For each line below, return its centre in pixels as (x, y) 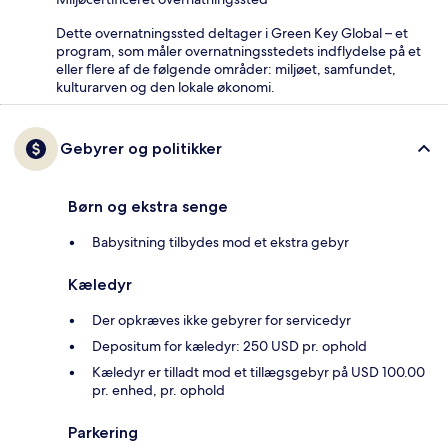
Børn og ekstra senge (148, 207)
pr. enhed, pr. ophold (158, 390)
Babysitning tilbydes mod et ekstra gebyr (220, 242)
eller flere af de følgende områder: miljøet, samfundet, (226, 69)
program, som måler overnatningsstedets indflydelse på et (238, 51)
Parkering (103, 433)
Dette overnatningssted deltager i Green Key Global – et (232, 33)
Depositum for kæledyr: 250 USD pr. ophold (229, 346)
